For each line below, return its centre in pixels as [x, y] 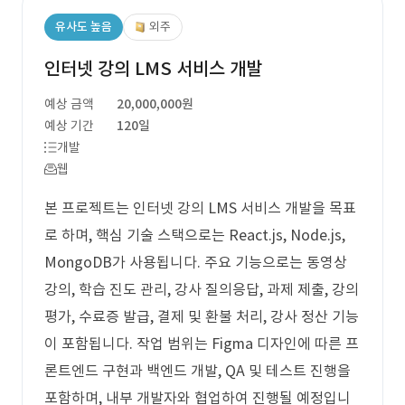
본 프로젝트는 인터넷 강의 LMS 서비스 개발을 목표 [200, 208]
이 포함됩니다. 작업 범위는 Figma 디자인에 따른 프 [202, 344]
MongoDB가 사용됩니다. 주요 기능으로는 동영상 [196, 262]
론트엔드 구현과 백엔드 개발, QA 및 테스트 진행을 [198, 371]
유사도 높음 [84, 27]
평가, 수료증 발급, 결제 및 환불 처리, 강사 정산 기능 [202, 316]
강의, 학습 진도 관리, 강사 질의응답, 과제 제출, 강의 [202, 289]
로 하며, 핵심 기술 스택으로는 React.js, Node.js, [195, 235]
